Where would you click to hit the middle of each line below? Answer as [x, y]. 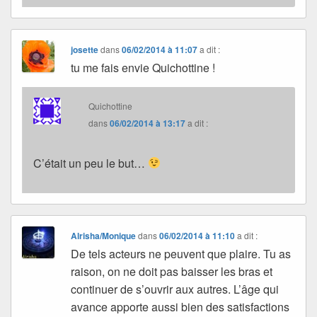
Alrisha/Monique [104, 235]
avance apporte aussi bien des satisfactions [180, 306]
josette [85, 49]
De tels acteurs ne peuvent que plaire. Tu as [181, 253]
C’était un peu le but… [91, 163]
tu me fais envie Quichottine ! [143, 67]
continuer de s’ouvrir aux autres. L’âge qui [175, 289]
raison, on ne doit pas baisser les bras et [172, 271]
